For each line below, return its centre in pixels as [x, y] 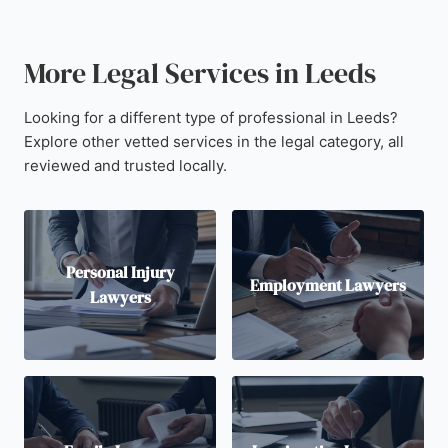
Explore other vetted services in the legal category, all [214, 141]
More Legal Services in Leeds [200, 73]
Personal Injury [120, 272]
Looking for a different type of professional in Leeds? [211, 117]
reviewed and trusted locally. [125, 165]
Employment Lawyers [328, 284]
